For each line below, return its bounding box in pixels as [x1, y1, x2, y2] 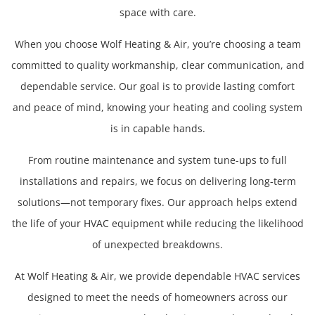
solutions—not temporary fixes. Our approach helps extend [18, 195, 297, 210]
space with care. [119, 6, 196, 20]
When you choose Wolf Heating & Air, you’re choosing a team [14, 37, 301, 51]
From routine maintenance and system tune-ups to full [28, 153, 287, 167]
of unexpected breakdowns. [92, 238, 223, 252]
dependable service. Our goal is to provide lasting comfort [20, 79, 295, 94]
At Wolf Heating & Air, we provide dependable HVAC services [15, 269, 300, 283]
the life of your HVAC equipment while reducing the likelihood [11, 217, 304, 231]
